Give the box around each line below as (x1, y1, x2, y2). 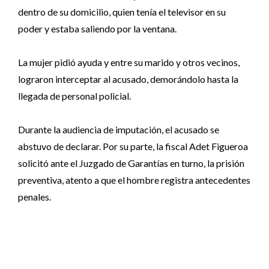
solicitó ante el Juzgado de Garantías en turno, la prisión (18, 157, 244, 169)
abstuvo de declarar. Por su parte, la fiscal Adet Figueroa (18, 141, 248, 152)
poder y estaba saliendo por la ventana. (18, 23, 177, 34)
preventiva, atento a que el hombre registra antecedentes (18, 174, 250, 186)
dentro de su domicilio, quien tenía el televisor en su (18, 6, 226, 17)
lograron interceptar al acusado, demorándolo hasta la (18, 73, 238, 85)
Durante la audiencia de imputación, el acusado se (18, 124, 219, 135)
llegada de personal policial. (18, 90, 131, 101)
